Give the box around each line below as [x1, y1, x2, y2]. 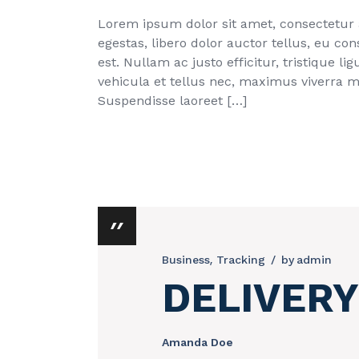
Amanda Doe [162, 335, 233, 349]
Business [162, 252, 210, 266]
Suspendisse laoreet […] [98, 92, 247, 108]
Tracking [216, 252, 265, 266]
